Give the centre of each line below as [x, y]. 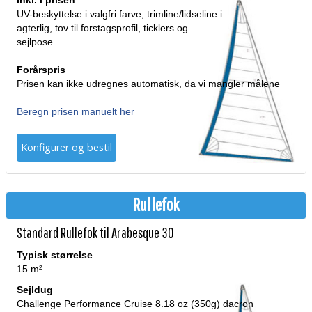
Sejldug [35, 290]
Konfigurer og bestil [67, 148]
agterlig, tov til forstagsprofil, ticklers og [102, 29]
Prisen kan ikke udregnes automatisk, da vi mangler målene [148, 84]
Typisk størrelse [55, 256]
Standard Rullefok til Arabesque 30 [95, 233]
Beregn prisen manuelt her [76, 112]
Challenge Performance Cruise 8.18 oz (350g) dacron [135, 304]
